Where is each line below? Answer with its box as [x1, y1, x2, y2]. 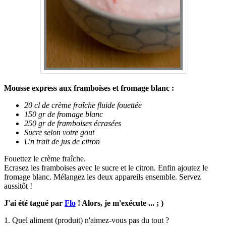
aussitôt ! [4, 182, 32, 191]
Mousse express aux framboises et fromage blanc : [4, 84, 174, 93]
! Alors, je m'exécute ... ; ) [76, 199, 163, 208]
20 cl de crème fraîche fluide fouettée [24, 101, 142, 110]
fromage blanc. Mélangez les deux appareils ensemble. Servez [4, 173, 201, 182]
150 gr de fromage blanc [24, 110, 103, 119]
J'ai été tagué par [4, 199, 65, 208]
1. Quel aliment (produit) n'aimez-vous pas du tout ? [4, 216, 169, 225]
